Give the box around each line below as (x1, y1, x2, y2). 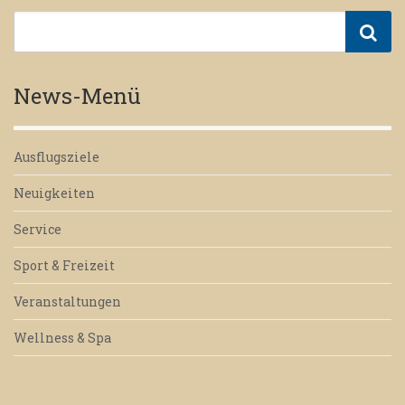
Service (14, 221, 61, 239)
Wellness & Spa (14, 329, 111, 347)
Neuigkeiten (14, 184, 95, 202)
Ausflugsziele (14, 148, 99, 166)
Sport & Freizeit (14, 257, 115, 275)
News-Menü (14, 81, 141, 111)
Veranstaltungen (14, 293, 121, 311)
